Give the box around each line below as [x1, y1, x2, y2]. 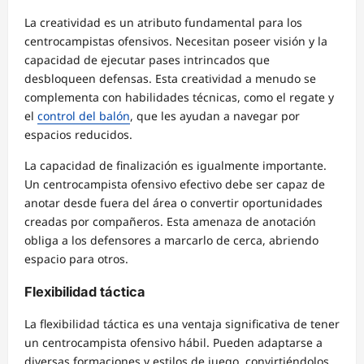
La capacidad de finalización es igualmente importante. [24, 158, 327, 174]
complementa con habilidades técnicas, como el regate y [24, 89, 334, 106]
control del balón [37, 108, 130, 124]
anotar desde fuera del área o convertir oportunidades [24, 195, 323, 211]
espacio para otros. [24, 251, 128, 267]
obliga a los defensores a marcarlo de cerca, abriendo [24, 232, 318, 249]
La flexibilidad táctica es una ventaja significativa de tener [24, 316, 340, 332]
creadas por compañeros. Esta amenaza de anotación [24, 214, 316, 230]
